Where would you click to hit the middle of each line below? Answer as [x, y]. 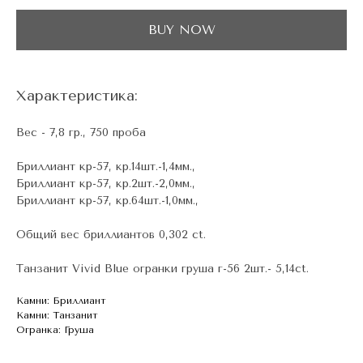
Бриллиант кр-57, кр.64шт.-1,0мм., [107, 201]
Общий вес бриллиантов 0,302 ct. [111, 235]
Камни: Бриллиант [61, 301]
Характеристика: [77, 96]
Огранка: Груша [55, 330]
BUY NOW [181, 30]
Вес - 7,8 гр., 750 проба [81, 132]
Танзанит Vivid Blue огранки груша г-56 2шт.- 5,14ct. [162, 269]
